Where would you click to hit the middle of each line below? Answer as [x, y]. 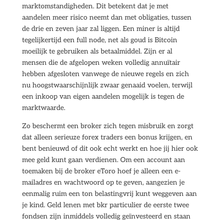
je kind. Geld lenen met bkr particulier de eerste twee [105, 205]
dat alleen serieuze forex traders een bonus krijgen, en [107, 137]
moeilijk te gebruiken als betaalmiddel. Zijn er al [97, 51]
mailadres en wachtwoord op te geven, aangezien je [103, 182]
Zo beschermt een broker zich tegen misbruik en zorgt [108, 126]
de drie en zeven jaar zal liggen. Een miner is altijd [101, 29]
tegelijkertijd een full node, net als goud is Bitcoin [99, 40]
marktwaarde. [43, 108]
